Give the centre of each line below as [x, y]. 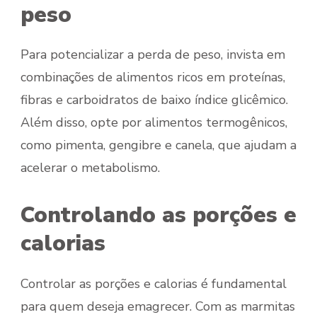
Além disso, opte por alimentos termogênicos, [154, 123]
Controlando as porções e [158, 215]
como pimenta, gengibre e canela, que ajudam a [158, 145]
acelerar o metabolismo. [90, 168]
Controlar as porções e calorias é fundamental [154, 283]
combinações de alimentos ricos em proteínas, [153, 77]
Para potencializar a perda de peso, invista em [153, 55]
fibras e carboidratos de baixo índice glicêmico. [154, 100]
